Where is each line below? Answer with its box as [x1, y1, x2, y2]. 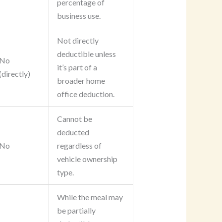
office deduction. [56, 89, 114, 99]
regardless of [56, 141, 102, 151]
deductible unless [56, 49, 116, 59]
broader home [56, 76, 105, 86]
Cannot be [56, 114, 92, 124]
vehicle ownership [56, 154, 117, 164]
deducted [56, 127, 89, 137]
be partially [56, 206, 96, 216]
